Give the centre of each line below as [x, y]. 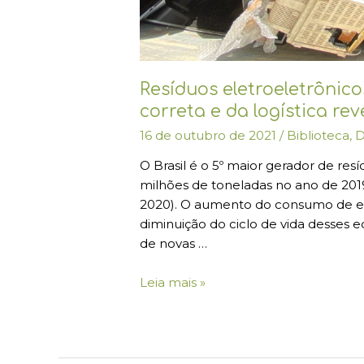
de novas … [174, 243]
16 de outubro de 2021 [210, 135]
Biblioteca [318, 135]
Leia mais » [173, 282]
